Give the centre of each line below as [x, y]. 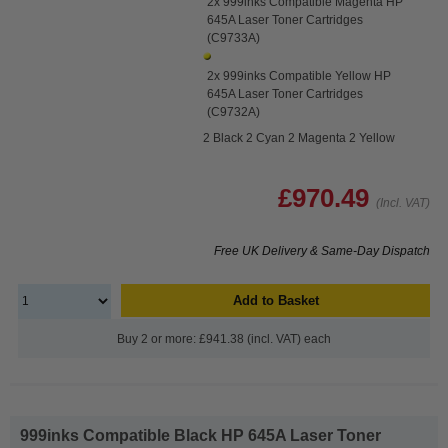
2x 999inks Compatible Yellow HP [299, 75]
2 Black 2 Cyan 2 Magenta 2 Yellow [299, 137]
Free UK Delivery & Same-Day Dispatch [322, 250]
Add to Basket [275, 300]
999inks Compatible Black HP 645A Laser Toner [200, 435]
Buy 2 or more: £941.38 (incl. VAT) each [224, 338]
